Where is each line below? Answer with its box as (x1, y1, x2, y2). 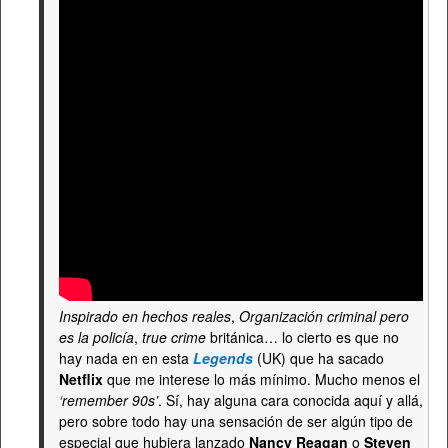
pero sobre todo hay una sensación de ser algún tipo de (59, 411, 413, 431)
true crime (142, 327, 206, 347)
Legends (193, 348, 253, 368)
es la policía (59, 327, 134, 347)
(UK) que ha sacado (257, 348, 384, 368)
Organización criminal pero (239, 306, 409, 326)
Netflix (59, 369, 103, 389)
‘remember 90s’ (59, 390, 158, 410)
